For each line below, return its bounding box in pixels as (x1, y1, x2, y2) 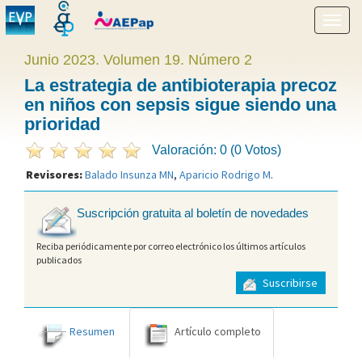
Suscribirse (260, 276, 318, 291)
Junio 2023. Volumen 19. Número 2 (24, 52, 252, 68)
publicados (36, 253, 82, 266)
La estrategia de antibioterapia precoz (24, 75, 337, 95)
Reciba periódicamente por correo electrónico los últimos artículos (36, 239, 305, 252)
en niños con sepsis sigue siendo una (24, 95, 336, 115)
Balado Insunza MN (85, 167, 174, 182)
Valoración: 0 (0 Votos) (152, 143, 281, 157)
